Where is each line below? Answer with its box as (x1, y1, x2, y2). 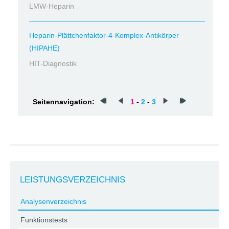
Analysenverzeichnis (20, 197, 86, 205)
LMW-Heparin (29, 2, 74, 10)
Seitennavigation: (33, 98, 95, 106)
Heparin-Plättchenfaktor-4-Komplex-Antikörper (29, 31, 179, 39)
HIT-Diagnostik (29, 59, 77, 67)
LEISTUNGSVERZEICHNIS (20, 175, 125, 185)
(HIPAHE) (29, 44, 60, 52)
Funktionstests (20, 216, 67, 224)
